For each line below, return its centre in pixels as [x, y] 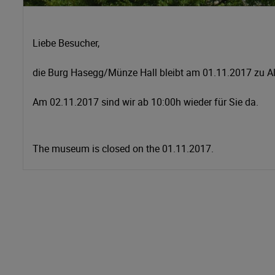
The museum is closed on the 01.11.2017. [123, 148]
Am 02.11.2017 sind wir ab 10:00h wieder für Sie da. [145, 102]
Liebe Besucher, [66, 43]
